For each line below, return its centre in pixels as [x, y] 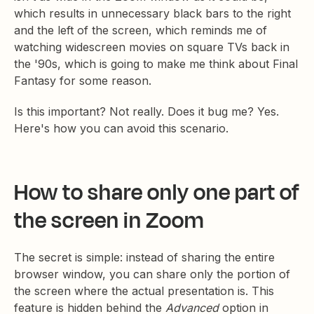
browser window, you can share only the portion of [152, 274]
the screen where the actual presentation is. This [144, 291]
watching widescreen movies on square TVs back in [152, 47]
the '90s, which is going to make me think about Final [156, 64]
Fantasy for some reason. [84, 81]
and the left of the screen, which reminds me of [141, 30]
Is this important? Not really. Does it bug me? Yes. [146, 112]
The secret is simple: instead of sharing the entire [144, 258]
